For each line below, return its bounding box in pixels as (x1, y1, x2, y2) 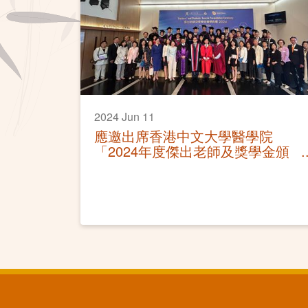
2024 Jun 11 (94, 108, 155, 124)
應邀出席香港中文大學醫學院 (94, 125, 273, 146)
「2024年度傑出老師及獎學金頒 (94, 140, 289, 161)
